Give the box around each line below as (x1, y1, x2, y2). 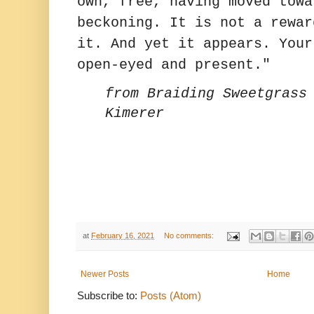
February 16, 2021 (91, 231, 154, 240)
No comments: (163, 231, 216, 240)
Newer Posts (81, 269, 129, 280)
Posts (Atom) (140, 289, 201, 302)
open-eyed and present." (77, 57, 271, 74)
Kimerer (105, 105, 164, 122)
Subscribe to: (77, 289, 140, 302)
